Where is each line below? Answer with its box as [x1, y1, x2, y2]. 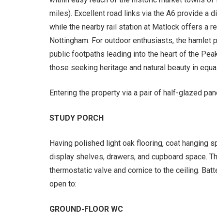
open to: [49, 179, 77, 188]
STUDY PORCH [49, 113, 104, 123]
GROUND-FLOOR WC [49, 204, 123, 214]
